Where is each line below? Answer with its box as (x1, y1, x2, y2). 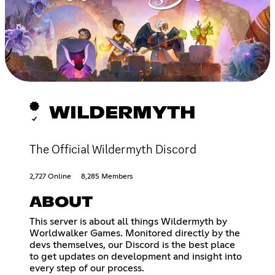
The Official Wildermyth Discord (29, 141, 196, 157)
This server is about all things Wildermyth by (29, 216, 227, 227)
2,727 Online (29, 172, 71, 180)
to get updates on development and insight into (29, 251, 242, 261)
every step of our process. (29, 263, 144, 273)
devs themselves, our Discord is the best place (29, 239, 235, 250)
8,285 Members (81, 172, 133, 180)
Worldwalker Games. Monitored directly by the (29, 228, 240, 238)
